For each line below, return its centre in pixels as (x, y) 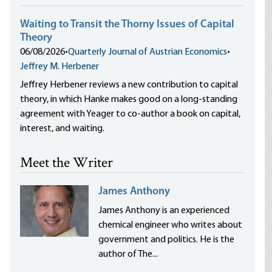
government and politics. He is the (167, 240)
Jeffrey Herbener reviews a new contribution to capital (129, 85)
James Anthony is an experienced (164, 211)
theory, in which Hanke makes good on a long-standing (129, 100)
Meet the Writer (67, 164)
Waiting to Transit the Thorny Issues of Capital (127, 25)
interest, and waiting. (63, 129)
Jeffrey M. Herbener (60, 67)
